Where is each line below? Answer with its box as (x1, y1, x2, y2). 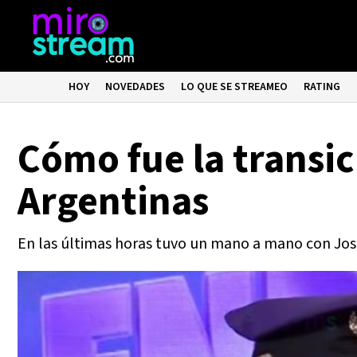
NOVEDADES (105, 79, 166, 95)
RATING (304, 79, 341, 95)
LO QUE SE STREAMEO (181, 79, 288, 95)
